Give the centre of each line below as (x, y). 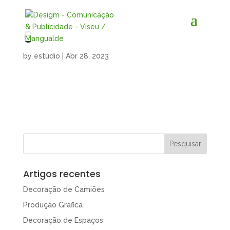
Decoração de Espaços (63, 220)
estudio (47, 56)
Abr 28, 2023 (87, 56)
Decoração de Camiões (64, 189)
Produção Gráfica (53, 205)
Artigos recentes (62, 174)
